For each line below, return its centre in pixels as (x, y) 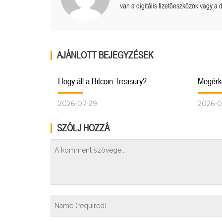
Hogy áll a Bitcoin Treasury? (102, 81)
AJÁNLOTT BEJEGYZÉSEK (105, 55)
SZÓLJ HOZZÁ (83, 128)
